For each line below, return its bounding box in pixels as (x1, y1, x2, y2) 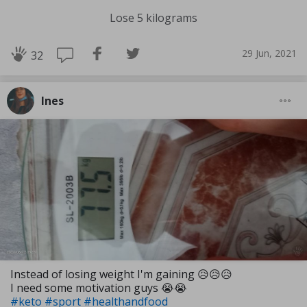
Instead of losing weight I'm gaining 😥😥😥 (10, 267, 232, 282)
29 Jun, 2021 (242, 47, 297, 60)
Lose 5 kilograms (110, 10, 197, 25)
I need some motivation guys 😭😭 (10, 280, 187, 296)
